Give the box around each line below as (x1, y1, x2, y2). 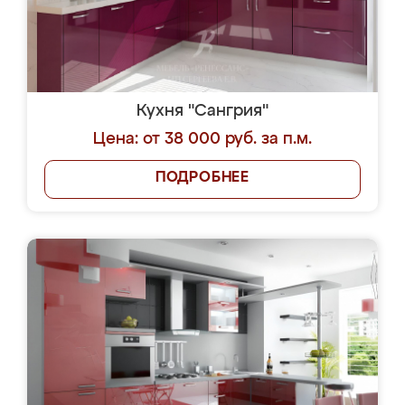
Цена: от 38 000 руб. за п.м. (93, 131, 312, 147)
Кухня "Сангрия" (137, 103, 268, 119)
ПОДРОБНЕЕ (155, 171, 250, 185)
